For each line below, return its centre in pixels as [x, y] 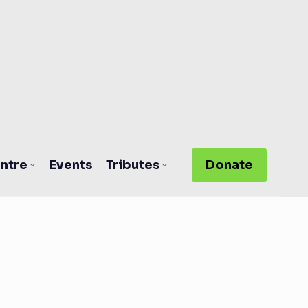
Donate [229, 165]
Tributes [132, 165]
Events [70, 165]
